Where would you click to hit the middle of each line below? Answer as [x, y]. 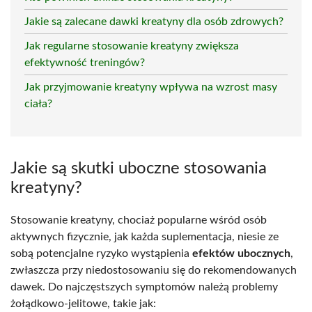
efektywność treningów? [85, 62]
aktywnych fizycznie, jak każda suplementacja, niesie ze [145, 236]
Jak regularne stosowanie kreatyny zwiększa [132, 46]
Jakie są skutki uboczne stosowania [139, 168]
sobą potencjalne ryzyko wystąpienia [101, 253]
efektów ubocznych [241, 253]
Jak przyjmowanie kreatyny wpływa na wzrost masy [151, 87]
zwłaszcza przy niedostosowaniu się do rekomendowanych [154, 270]
